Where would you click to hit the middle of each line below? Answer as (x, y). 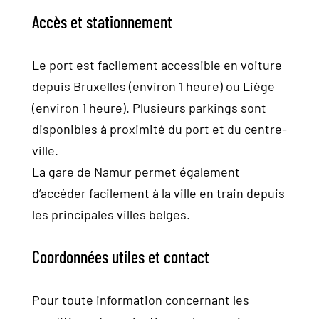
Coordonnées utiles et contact (121, 257)
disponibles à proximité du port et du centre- (159, 129)
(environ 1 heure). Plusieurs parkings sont (149, 108)
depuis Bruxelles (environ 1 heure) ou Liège (153, 86)
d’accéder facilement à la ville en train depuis (158, 193)
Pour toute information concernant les (141, 300)
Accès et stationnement (102, 22)
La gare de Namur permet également (136, 172)
